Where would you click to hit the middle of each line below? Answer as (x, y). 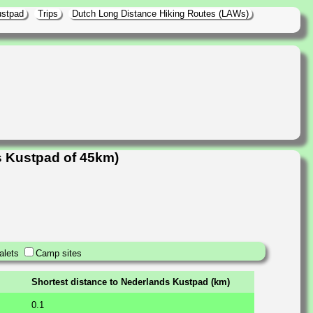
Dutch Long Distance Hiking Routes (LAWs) (160, 14)
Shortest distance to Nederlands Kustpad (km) (131, 282)
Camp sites (59, 253)
